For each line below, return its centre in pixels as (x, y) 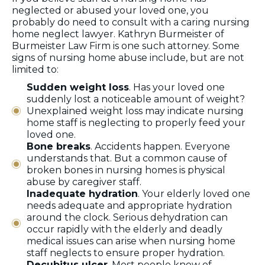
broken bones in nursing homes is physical (126, 170)
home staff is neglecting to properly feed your (136, 122)
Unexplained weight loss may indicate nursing (135, 111)
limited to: (35, 69)
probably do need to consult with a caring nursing (131, 22)
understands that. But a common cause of (127, 158)
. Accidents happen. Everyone (160, 146)
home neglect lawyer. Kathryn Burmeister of (118, 34)
